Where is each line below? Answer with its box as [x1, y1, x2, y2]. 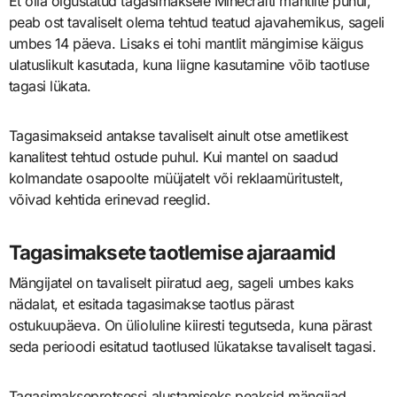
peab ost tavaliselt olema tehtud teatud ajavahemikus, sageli [8, 13, 385, 32]
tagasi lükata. [8, 77, 91, 96]
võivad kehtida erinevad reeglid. [8, 191, 211, 209]
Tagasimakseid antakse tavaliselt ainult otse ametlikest [8, 127, 348, 145]
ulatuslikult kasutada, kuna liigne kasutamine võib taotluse [8, 56, 370, 74]
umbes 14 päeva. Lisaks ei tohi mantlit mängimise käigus [8, 35, 363, 53]
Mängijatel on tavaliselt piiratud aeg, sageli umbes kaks [8, 273, 354, 292]
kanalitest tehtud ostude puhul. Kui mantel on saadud [8, 148, 339, 167]
